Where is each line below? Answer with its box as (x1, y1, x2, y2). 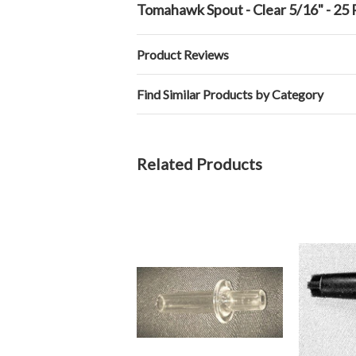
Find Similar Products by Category (137, 87, 323, 102)
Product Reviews (137, 47, 229, 62)
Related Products (137, 154, 262, 173)
